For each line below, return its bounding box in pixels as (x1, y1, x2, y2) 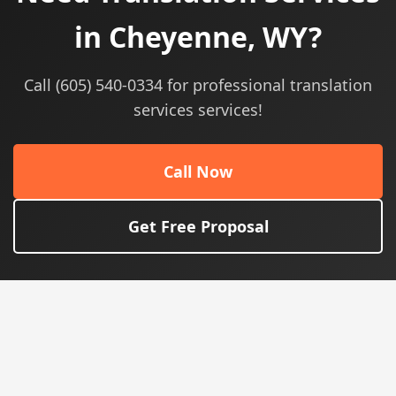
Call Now (164, 161, 232, 182)
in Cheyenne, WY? (74, 18, 322, 56)
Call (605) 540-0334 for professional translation (24, 74, 372, 95)
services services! (133, 99, 263, 120)
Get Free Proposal (127, 216, 269, 237)
